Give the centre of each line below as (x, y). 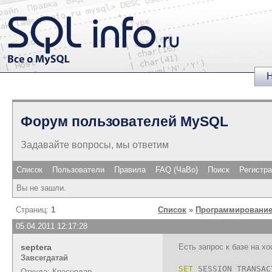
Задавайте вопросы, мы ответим (95, 144)
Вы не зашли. (41, 188)
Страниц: (33, 209)
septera (36, 247)
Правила (130, 169)
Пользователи (78, 169)
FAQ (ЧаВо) (177, 169)
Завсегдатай (44, 257)
